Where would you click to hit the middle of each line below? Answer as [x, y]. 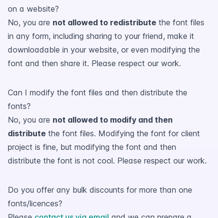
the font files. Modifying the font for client [123, 133]
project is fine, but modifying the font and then [92, 147]
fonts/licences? [35, 203]
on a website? [33, 9]
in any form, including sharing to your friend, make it [101, 36]
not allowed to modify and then [113, 120]
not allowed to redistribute [104, 22]
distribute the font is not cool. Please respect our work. [107, 161]
